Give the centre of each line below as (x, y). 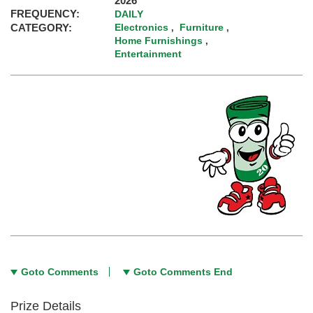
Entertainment (148, 54)
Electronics (142, 28)
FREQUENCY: (45, 14)
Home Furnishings (159, 41)
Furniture (202, 28)
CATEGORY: (41, 28)
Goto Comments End (183, 272)
